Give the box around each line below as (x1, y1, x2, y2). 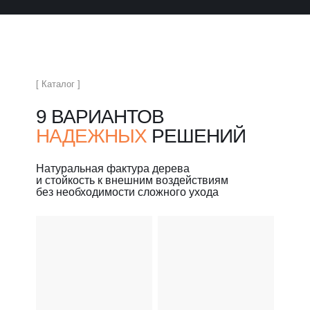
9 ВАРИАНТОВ (36, 106, 164, 127)
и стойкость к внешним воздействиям (36, 174, 228, 186)
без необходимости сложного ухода (36, 186, 219, 198)
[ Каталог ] (36, 79, 80, 89)
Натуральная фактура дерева (36, 163, 190, 174)
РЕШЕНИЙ (147, 125, 246, 147)
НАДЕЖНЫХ (36, 125, 147, 147)
